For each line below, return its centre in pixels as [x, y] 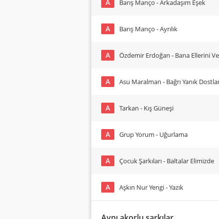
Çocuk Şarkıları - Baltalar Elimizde [167, 161]
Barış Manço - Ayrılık [148, 29]
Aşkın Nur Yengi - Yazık [151, 187]
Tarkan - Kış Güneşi [146, 108]
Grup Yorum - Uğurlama [153, 134]
